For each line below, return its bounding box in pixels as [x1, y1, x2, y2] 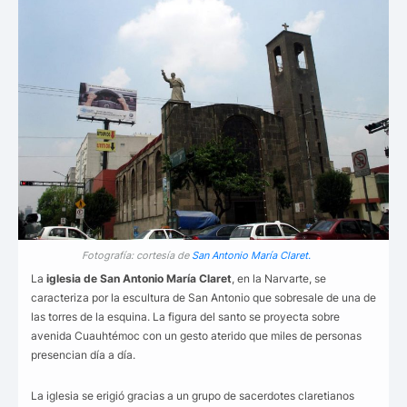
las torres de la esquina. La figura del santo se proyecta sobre [31, 310, 340, 324]
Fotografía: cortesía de [81, 249, 192, 263]
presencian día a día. [31, 348, 135, 362]
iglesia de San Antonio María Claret [46, 272, 232, 286]
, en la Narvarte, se [232, 272, 326, 286]
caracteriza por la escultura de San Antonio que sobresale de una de [31, 291, 376, 305]
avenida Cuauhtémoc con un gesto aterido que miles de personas [31, 329, 362, 343]
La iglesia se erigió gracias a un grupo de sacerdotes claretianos [31, 389, 354, 403]
